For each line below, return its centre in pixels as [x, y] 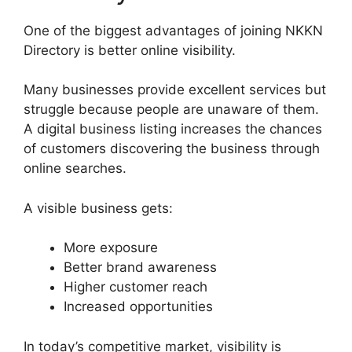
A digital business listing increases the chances [173, 129]
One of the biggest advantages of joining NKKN [173, 30]
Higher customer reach [136, 287]
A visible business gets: [98, 208]
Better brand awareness [140, 268]
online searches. [75, 169]
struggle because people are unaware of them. [171, 110]
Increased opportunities [138, 307]
